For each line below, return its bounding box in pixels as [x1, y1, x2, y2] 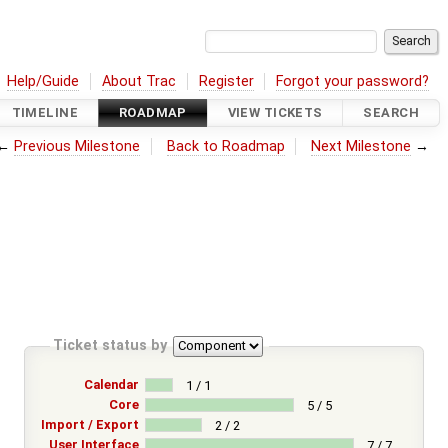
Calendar [84, 376, 139, 392]
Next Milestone [311, 137, 412, 155]
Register [198, 72, 254, 90]
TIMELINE [11, 105, 79, 121]
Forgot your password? [276, 72, 430, 90]
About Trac [102, 72, 177, 90]
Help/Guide [7, 72, 80, 90]
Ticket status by [53, 336, 168, 354]
